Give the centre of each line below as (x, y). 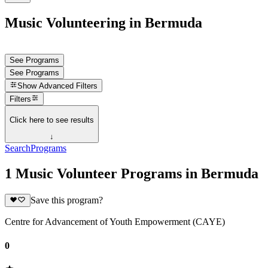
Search (18, 148)
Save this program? (66, 200)
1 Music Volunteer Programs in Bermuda (132, 173)
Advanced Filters (68, 86)
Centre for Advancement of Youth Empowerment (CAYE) (115, 222)
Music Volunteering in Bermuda (103, 22)
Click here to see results (52, 120)
